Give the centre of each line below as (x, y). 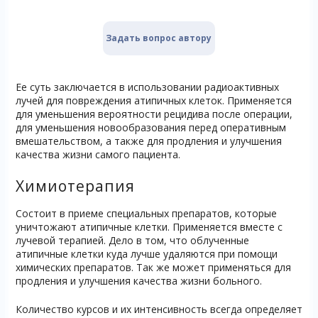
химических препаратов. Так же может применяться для (153, 268)
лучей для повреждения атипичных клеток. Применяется (153, 101)
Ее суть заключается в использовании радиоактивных (147, 87)
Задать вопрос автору (159, 38)
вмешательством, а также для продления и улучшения (148, 141)
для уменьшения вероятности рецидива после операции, (154, 114)
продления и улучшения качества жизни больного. (138, 281)
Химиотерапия (75, 186)
